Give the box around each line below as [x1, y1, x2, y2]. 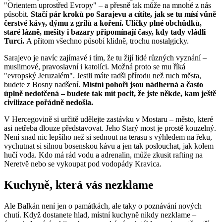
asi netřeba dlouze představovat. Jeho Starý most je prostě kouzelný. [4, 124, 216, 133]
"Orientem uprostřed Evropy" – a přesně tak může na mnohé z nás [4, 1, 211, 10]
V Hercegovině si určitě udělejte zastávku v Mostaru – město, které [4, 115, 213, 124]
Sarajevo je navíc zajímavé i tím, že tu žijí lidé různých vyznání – [4, 54, 207, 62]
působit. [4, 10, 29, 19]
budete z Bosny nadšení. [4, 80, 82, 89]
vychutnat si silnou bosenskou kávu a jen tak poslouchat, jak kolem [4, 142, 214, 151]
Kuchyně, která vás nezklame [4, 178, 154, 192]
